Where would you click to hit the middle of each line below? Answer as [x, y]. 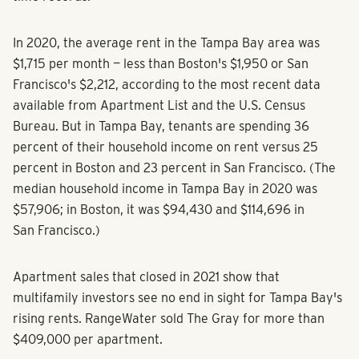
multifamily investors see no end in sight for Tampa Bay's [177, 298]
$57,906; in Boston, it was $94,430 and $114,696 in [159, 210]
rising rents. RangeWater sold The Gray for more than [169, 319]
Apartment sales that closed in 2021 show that [146, 277]
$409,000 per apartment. [88, 340]
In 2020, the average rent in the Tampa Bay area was [166, 43]
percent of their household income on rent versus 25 [165, 147]
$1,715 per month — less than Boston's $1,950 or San [161, 64]
